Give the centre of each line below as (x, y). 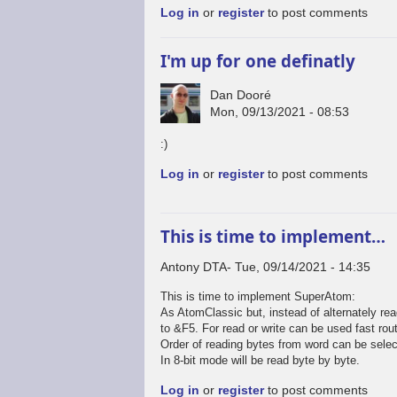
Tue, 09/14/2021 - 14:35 (303, 267)
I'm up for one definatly (258, 61)
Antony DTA (194, 267)
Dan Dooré (241, 94)
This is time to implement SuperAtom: (258, 297)
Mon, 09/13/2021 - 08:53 (280, 111)
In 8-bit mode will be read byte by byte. (261, 361)
